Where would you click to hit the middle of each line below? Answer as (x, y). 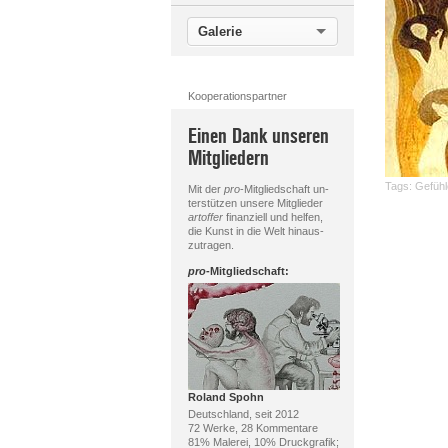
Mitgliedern (228, 158)
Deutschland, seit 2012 (243, 414)
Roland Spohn (225, 397)
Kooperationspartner (237, 96)
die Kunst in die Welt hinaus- (255, 231)
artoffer (205, 217)
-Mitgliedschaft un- (284, 189)
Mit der (205, 189)
